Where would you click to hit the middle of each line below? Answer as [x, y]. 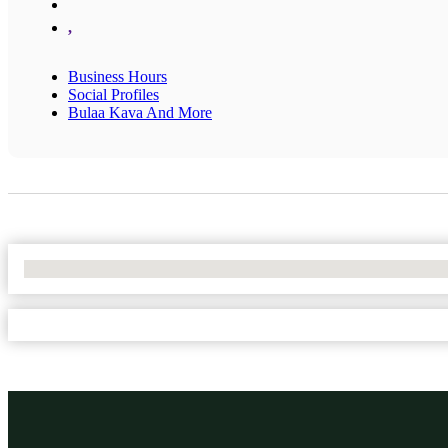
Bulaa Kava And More [140, 112]
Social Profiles [113, 94]
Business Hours [117, 76]
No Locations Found [89, 268]
